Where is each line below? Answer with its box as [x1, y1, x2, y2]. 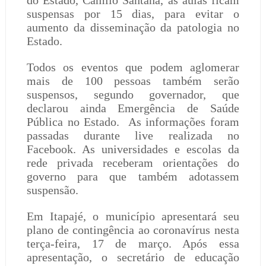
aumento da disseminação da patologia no [26, 21, 240, 34]
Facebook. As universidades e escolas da [26, 142, 240, 156]
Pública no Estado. [26, 115, 120, 128]
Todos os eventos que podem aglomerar [26, 61, 240, 74]
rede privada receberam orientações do [26, 156, 240, 169]
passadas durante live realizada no [26, 129, 240, 142]
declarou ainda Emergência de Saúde [26, 102, 240, 115]
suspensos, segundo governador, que [26, 88, 240, 101]
